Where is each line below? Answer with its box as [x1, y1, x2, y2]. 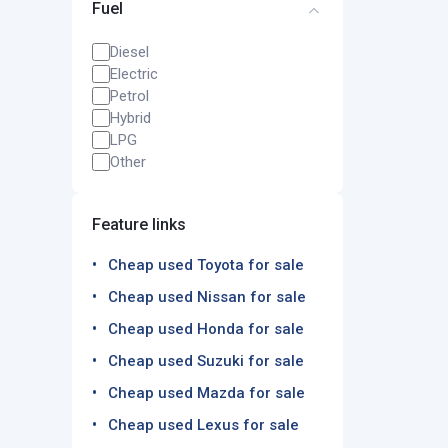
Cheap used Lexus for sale [108, 416, 299, 434]
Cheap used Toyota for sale [108, 256, 304, 274]
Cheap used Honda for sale [108, 320, 304, 338]
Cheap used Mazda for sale [108, 384, 305, 402]
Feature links [92, 215, 186, 234]
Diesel [110, 43, 149, 61]
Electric [110, 65, 158, 83]
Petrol [110, 87, 149, 105]
